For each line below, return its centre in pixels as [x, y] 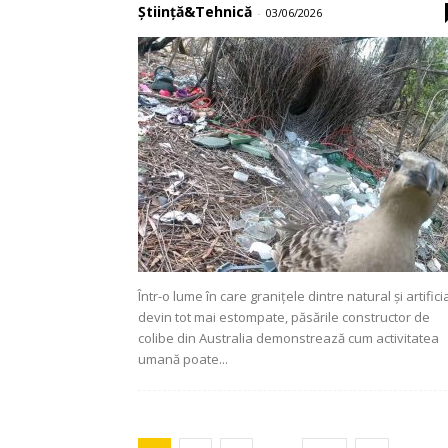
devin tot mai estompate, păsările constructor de [284, 317]
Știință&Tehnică [195, 11]
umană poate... [183, 359]
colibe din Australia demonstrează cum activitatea [288, 338]
